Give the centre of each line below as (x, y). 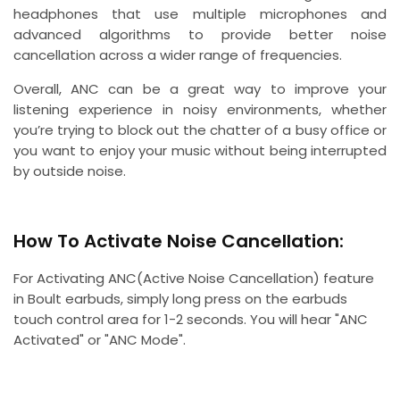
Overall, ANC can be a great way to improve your (200, 88)
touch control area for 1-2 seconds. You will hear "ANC (191, 320)
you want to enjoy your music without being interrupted (200, 150)
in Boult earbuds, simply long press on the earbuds (180, 299)
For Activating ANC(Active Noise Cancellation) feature (194, 279)
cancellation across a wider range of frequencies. (178, 54)
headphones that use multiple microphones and (200, 13)
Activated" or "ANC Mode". (100, 340)
